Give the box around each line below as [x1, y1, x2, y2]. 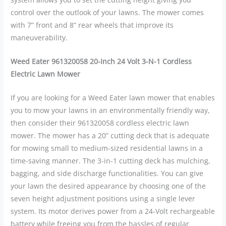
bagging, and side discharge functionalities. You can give [11, 168, 204, 179]
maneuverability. [11, 33, 68, 43]
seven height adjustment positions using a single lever [11, 194, 196, 204]
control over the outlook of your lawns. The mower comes [11, 8, 204, 18]
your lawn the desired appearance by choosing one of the [11, 181, 206, 191]
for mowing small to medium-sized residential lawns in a [11, 143, 203, 153]
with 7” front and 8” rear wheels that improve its [11, 20, 174, 30]
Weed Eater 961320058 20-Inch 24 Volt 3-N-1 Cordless [11, 56, 192, 67]
